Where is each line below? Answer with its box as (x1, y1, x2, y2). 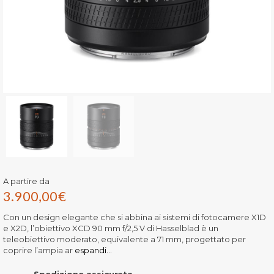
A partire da (3, 176, 50, 186)
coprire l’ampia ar (3, 245, 73, 255)
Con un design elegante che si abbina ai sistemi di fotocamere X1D (3, 212, 266, 222)
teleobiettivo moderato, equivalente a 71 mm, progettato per (3, 234, 246, 244)
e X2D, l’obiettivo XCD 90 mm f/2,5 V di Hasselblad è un (3, 223, 218, 233)
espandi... (73, 245, 112, 255)
